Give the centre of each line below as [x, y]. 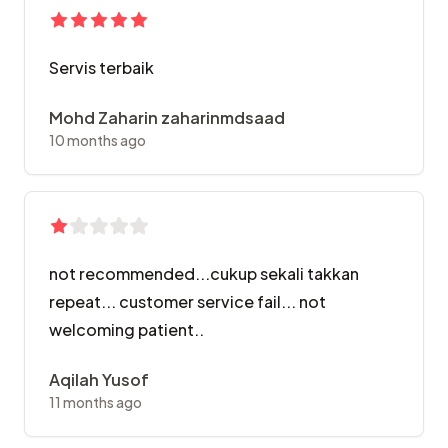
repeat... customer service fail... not [187, 302]
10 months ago [97, 140]
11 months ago [95, 402]
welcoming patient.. [126, 330]
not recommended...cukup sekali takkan [204, 274]
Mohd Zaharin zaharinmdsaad [167, 118]
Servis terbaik [101, 68]
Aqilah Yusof [99, 380]
